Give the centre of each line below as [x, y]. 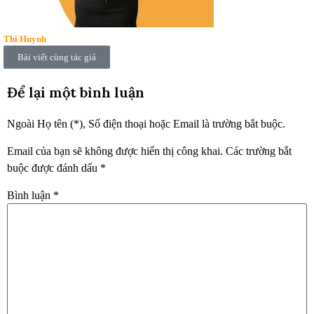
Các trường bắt [259, 151]
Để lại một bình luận [76, 93]
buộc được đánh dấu [54, 168]
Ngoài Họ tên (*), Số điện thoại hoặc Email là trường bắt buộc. [146, 124]
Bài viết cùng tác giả [57, 57]
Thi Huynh [25, 39]
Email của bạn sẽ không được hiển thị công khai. [115, 151]
